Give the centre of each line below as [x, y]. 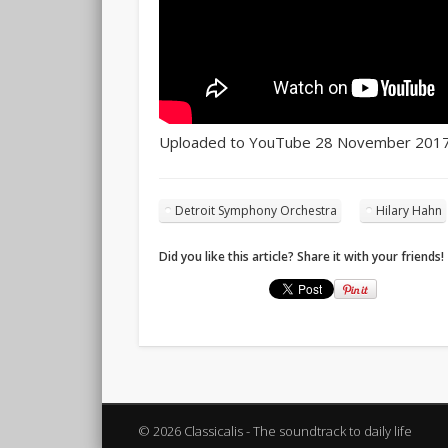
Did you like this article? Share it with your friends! [301, 256]
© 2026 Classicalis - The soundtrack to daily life [275, 430]
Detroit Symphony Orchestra [255, 210]
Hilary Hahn [408, 210]
